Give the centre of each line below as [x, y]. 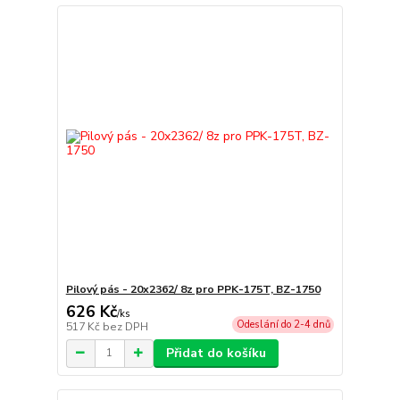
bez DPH [125, 326]
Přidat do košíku [216, 353]
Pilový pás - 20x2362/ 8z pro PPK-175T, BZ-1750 [193, 289]
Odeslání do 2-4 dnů [283, 324]
